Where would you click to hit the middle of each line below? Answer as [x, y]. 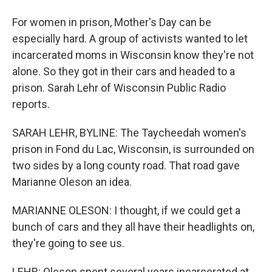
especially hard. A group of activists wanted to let [130, 39]
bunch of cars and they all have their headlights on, [133, 227]
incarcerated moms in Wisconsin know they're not [133, 55]
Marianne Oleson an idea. [72, 182]
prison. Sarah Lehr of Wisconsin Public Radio [119, 88]
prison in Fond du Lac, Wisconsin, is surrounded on [133, 149]
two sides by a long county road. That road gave [126, 165]
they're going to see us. [68, 243]
